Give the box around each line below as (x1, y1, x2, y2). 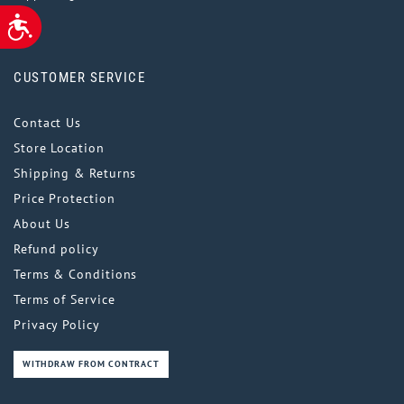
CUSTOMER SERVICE (14, 69, 145, 86)
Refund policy (14, 240, 99, 257)
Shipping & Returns (14, 164, 137, 181)
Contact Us (14, 114, 82, 131)
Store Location (14, 139, 105, 156)
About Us (14, 215, 71, 232)
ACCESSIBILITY (32, 13, 98, 25)
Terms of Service (14, 290, 115, 308)
